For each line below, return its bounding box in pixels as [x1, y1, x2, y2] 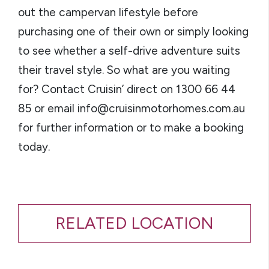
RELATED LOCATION [55, 213, 214, 234]
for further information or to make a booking [18, 121, 244, 135]
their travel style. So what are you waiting [18, 63, 230, 77]
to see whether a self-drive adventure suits [18, 44, 240, 58]
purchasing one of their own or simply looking [18, 25, 249, 39]
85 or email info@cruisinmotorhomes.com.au [18, 101, 245, 116]
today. [18, 140, 50, 154]
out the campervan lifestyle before [18, 5, 198, 20]
